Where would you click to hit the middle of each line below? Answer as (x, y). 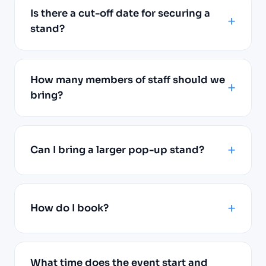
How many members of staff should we (128, 80)
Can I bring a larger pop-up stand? (117, 150)
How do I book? (69, 208)
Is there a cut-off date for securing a (120, 13)
